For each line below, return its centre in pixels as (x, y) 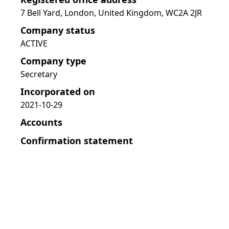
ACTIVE (34, 43)
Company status (58, 30)
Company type (53, 61)
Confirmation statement (77, 141)
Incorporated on (58, 91)
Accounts (41, 122)
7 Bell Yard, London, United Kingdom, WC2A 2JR (111, 13)
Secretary (39, 74)
